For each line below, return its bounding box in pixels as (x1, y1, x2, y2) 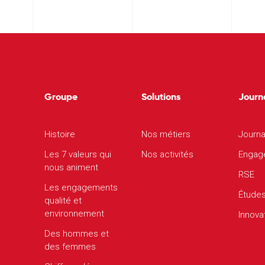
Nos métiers (141, 129, 190, 140)
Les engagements (44, 182, 118, 193)
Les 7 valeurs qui (44, 149, 111, 160)
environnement (44, 208, 104, 219)
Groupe (44, 91, 77, 103)
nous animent (44, 162, 98, 173)
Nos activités (141, 149, 193, 160)
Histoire (44, 129, 75, 140)
